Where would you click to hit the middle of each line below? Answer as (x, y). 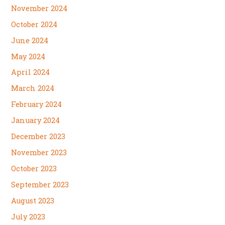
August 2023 (33, 200)
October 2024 (34, 24)
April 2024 (31, 72)
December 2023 (38, 137)
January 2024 (36, 121)
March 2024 (33, 88)
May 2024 (28, 56)
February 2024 (37, 104)
